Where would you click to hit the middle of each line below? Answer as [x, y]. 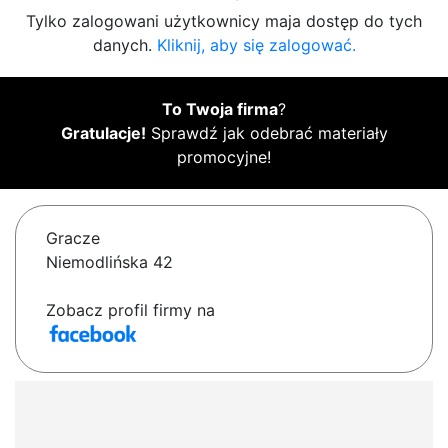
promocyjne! [224, 157]
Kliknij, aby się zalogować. [256, 45]
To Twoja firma [220, 109]
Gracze [73, 238]
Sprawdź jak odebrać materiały [266, 133]
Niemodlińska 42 [109, 262]
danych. [124, 45]
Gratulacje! [103, 133]
